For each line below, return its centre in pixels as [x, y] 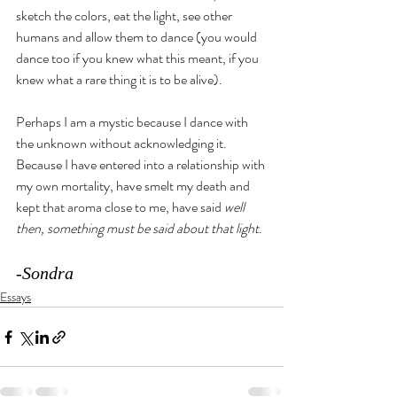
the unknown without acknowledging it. [123, 143]
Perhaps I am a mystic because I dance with [133, 122]
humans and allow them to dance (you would [138, 37]
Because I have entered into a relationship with [142, 164]
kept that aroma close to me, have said [120, 207]
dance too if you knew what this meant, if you [139, 58]
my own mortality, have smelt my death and [134, 186]
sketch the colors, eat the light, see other [125, 16]
